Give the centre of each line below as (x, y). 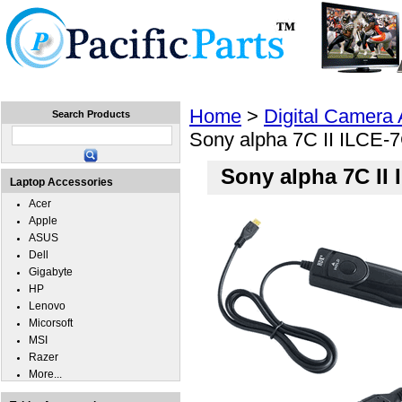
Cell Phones (312, 83)
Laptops (134, 83)
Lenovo (47, 306)
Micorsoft (51, 323)
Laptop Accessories (61, 182)
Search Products (91, 114)
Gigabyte (51, 272)
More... (45, 374)
